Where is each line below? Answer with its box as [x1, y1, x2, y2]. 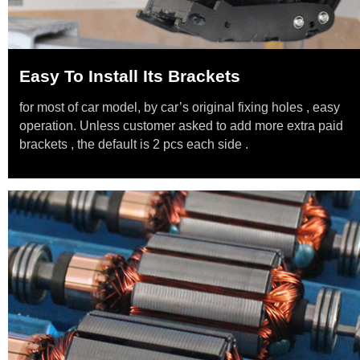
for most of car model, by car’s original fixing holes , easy [19, 100, 340, 114]
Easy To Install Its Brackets [19, 67, 240, 85]
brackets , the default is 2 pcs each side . [19, 137, 248, 151]
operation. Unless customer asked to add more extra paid [19, 119, 343, 133]
